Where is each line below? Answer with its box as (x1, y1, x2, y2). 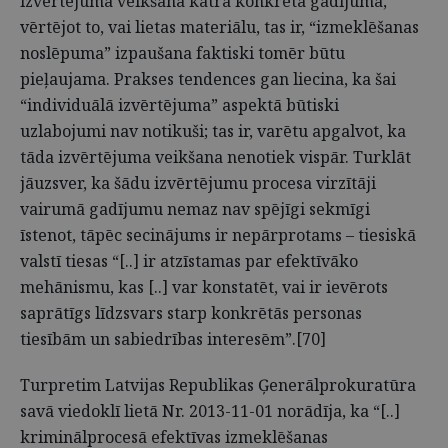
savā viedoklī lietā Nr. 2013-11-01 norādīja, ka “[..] (20, 400, 400, 422)
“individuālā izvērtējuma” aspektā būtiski (20, 94, 339, 116)
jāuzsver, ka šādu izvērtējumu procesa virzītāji (20, 172, 376, 194)
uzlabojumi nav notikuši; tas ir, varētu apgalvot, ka (20, 120, 406, 142)
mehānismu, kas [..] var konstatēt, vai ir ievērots (20, 276, 388, 298)
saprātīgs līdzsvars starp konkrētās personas (20, 302, 362, 324)
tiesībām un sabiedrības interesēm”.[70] (20, 328, 326, 350)
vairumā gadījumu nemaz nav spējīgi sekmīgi (20, 198, 370, 220)
